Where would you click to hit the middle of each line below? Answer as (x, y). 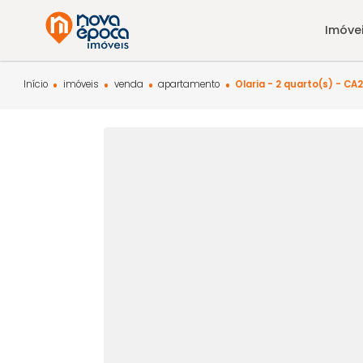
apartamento (210, 94)
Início (39, 94)
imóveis (90, 94)
